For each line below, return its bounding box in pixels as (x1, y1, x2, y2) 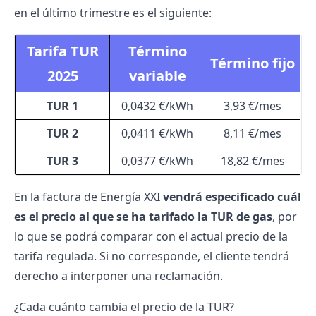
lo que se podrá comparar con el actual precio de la (14, 229, 288, 244)
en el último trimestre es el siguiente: (14, 5, 212, 20)
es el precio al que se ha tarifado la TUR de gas (14, 209, 272, 224)
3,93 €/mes (224, 98, 281, 114)
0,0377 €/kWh (121, 153, 193, 169)
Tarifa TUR (26, 42, 99, 61)
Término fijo (210, 54, 295, 73)
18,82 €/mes (220, 153, 285, 169)
